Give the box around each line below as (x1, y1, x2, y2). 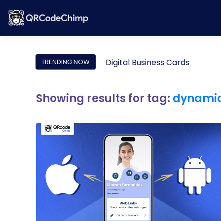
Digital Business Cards (106, 57, 189, 68)
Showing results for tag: (36, 91, 173, 106)
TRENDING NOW (41, 57, 90, 67)
